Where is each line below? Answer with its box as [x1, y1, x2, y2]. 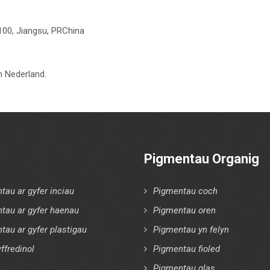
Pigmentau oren [153, 204, 216, 216]
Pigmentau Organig [144, 151, 259, 166]
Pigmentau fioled [153, 243, 220, 254]
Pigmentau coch [153, 185, 218, 196]
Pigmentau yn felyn [153, 224, 229, 235]
